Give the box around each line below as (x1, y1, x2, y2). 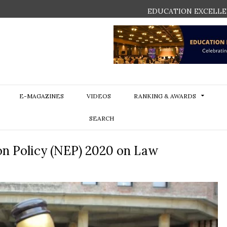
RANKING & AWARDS (133, 92, 196, 100)
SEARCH (89, 115, 114, 122)
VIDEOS (86, 92, 111, 100)
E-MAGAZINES (19, 92, 64, 100)
